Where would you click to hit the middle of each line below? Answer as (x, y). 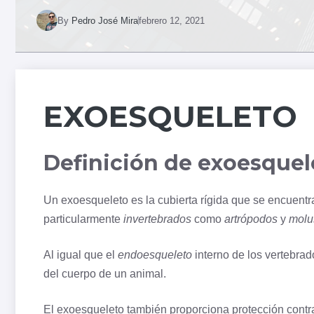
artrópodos (251, 219)
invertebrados (157, 219)
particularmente (83, 219)
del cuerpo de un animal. (105, 274)
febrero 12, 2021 (172, 20)
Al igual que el (81, 255)
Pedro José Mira (105, 20)
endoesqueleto (155, 255)
